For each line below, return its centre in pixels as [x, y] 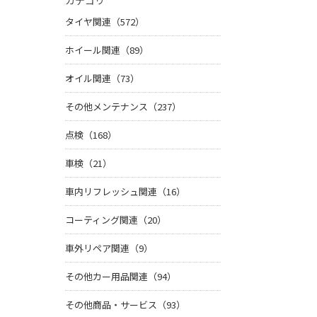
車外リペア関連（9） [109, 248]
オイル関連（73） [102, 79]
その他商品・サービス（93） [125, 305]
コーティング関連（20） [116, 220]
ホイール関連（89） [107, 50]
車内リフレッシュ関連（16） [125, 192]
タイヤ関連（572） [105, 22]
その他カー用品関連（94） [121, 277]
